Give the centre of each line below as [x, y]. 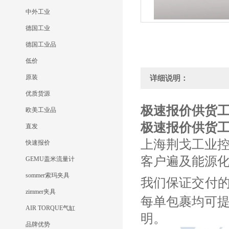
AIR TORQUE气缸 [50, 208]
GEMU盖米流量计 [50, 159]
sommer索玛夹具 [48, 175]
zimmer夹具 [41, 192]
